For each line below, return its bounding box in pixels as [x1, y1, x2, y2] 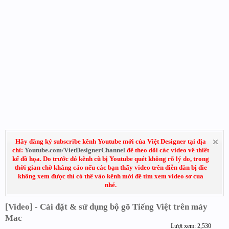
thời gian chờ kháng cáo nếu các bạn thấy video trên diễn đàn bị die [14, 164, 207, 171]
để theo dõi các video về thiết [125, 146, 209, 154]
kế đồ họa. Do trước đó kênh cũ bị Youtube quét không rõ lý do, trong [12, 155, 209, 163]
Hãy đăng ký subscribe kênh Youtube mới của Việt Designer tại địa [15, 138, 206, 145]
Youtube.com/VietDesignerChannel [25, 146, 125, 154]
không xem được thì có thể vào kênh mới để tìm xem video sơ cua [18, 172, 203, 180]
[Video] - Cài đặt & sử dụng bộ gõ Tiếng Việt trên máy [5, 202, 208, 212]
